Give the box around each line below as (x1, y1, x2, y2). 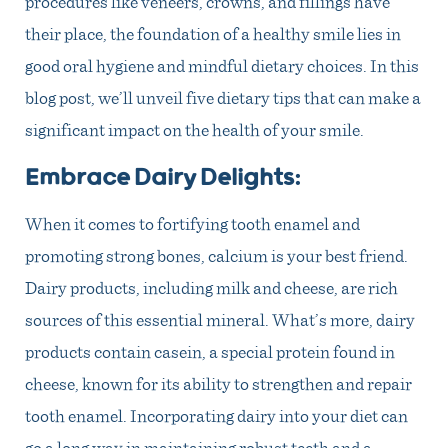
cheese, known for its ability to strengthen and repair (25, 370, 412, 395)
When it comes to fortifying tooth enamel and (25, 210, 360, 235)
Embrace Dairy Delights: (25, 164, 301, 192)
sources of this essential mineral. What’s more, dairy (25, 306, 415, 331)
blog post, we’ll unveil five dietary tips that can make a (25, 84, 421, 109)
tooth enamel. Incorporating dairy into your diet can (25, 402, 408, 427)
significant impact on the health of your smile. (25, 116, 364, 141)
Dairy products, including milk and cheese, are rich (25, 274, 398, 299)
